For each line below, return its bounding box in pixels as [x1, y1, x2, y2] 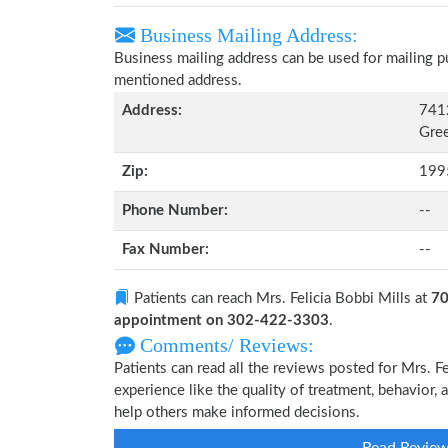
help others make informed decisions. [114, 405, 360, 420]
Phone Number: [122, 203, 228, 218]
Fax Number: [122, 242, 209, 257]
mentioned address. [114, 73, 242, 88]
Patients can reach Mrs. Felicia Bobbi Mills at [130, 291, 431, 306]
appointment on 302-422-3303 [114, 313, 329, 328]
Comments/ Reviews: [135, 334, 314, 356]
